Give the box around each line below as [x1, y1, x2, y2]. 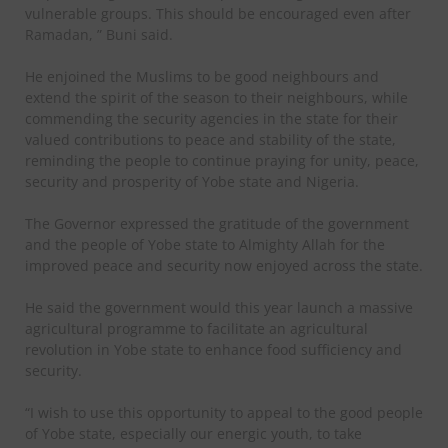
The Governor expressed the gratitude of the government [25, 213, 409, 233]
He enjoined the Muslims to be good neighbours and [25, 66, 379, 86]
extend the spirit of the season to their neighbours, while [25, 87, 408, 107]
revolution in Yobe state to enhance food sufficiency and [25, 339, 402, 359]
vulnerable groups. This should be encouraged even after [25, 3, 411, 23]
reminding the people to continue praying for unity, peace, [25, 150, 419, 170]
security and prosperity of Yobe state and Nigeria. [25, 171, 359, 191]
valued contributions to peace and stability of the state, [25, 129, 396, 149]
